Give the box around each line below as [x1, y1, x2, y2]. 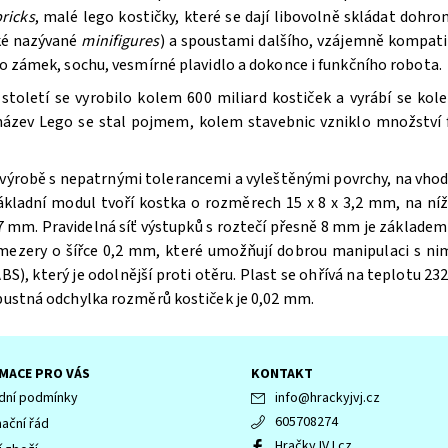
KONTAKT [251, 363, 314, 384]
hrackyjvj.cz [310, 387, 381, 408]
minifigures [81, 29, 160, 52]
